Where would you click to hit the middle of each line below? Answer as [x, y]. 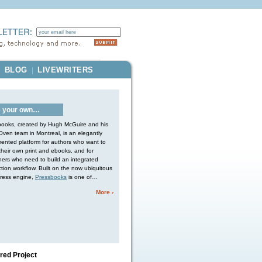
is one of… [82, 177]
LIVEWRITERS [65, 70]
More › [105, 192]
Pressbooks [51, 177]
